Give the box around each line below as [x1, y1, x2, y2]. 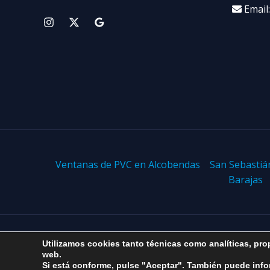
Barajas [228, 173, 263, 187]
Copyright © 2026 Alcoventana [57, 244, 195, 258]
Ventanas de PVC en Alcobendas [55, 158, 200, 172]
